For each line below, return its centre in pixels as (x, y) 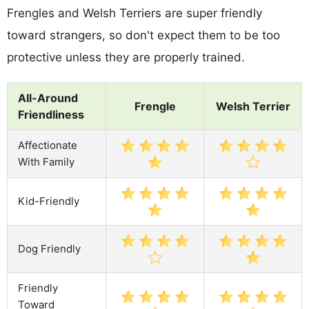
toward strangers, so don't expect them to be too (143, 35)
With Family (46, 161)
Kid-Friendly (49, 201)
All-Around (48, 98)
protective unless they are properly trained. (126, 57)
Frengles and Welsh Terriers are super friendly (134, 13)
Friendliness (51, 114)
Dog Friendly (49, 248)
